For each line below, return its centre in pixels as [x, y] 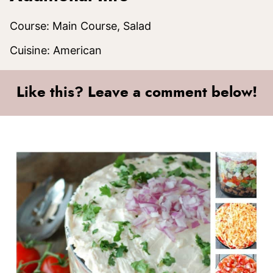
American [77, 50]
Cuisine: [31, 50]
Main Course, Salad [102, 26]
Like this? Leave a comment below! [136, 92]
